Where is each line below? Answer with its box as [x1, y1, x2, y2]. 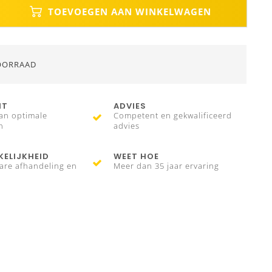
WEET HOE [114, 151, 160, 162]
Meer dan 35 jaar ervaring [114, 161, 220, 171]
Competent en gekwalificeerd [114, 110, 233, 121]
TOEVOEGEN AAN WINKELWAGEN [44, 5, 211, 18]
